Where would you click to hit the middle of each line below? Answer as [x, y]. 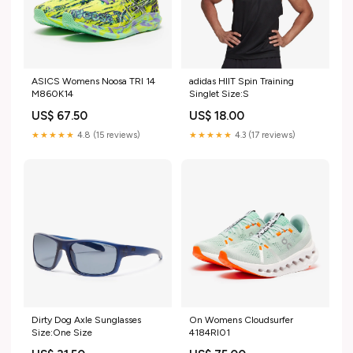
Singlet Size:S [219, 93]
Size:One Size [62, 332]
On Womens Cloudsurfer [241, 320]
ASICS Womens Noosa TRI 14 [93, 81]
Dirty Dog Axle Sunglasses [86, 320]
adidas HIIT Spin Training [242, 81]
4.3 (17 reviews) [264, 135]
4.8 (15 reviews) [108, 135]
